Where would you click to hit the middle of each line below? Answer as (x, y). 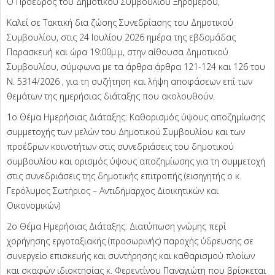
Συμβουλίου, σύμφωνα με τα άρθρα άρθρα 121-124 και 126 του (136, 67)
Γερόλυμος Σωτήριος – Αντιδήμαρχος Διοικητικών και (113, 191)
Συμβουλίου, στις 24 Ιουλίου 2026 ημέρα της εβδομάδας (121, 37)
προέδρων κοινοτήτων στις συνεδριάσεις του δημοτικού (120, 147)
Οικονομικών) (33, 206)
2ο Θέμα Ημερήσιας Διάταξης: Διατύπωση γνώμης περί (116, 227)
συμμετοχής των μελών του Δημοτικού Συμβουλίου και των (126, 132)
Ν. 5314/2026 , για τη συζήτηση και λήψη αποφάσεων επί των (130, 82)
